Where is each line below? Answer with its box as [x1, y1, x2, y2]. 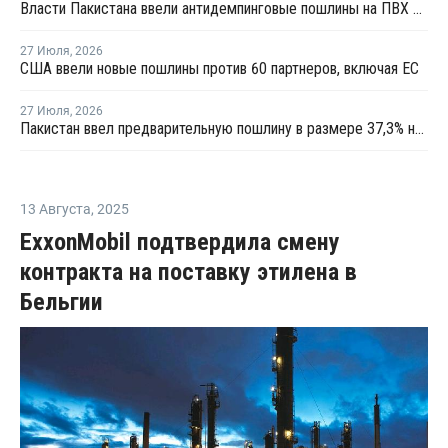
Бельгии [20, 287, 103, 316]
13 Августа [20, 200, 91, 217]
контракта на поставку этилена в [20, 257, 357, 286]
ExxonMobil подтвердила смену [20, 227, 340, 256]
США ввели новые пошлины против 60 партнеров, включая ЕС [20, 58, 419, 78]
